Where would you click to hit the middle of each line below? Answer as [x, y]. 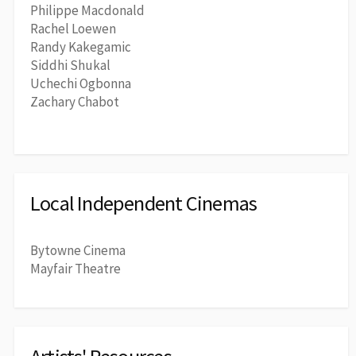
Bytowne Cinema [78, 250]
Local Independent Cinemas [144, 203]
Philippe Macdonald [87, 11]
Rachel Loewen [73, 29]
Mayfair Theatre [75, 268]
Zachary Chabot [75, 102]
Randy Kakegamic [81, 47]
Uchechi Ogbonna [81, 84]
